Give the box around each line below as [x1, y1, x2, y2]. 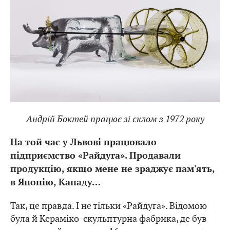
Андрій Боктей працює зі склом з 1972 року [26, 112, 204, 125]
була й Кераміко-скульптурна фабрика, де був [10, 212, 207, 224]
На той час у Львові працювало [10, 137, 157, 148]
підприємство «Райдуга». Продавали [10, 150, 181, 161]
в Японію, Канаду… [10, 177, 101, 188]
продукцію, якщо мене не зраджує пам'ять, [10, 163, 215, 175]
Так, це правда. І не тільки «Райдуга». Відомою [10, 199, 207, 212]
